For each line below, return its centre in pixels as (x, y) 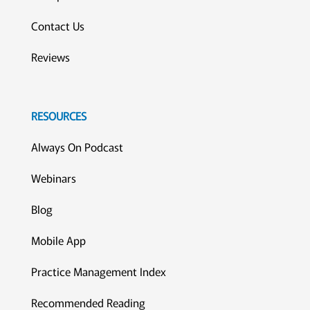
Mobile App (58, 240)
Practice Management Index (98, 272)
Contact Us (57, 26)
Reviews (50, 57)
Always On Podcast (77, 147)
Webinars (53, 178)
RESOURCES (58, 116)
